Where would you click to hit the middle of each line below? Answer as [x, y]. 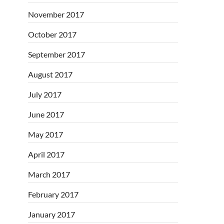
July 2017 [45, 94]
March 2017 [49, 174]
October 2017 [52, 34]
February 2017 [53, 194]
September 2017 [56, 54]
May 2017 [45, 134]
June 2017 [46, 114]
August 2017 [50, 74]
